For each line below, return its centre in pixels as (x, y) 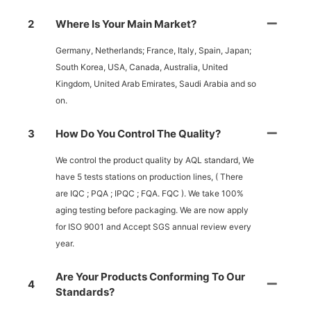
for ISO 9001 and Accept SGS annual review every (153, 227)
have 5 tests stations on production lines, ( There (149, 177)
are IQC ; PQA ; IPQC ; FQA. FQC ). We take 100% (150, 194)
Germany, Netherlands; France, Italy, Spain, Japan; (153, 51)
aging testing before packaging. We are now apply (152, 210)
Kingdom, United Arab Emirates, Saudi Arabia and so (156, 84)
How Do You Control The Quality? (138, 134)
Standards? (85, 292)
